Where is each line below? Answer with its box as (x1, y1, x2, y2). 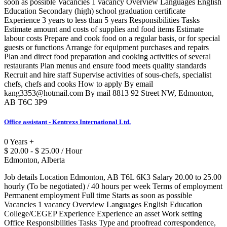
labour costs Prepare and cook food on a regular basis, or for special (4, 33, 220, 43)
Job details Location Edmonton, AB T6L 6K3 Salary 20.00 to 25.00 (4, 173, 221, 182)
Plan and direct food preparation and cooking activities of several (4, 52, 211, 61)
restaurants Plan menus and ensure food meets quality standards (4, 61, 206, 70)
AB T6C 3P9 (4, 97, 47, 106)
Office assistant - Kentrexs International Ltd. (4, 118, 131, 126)
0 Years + (4, 137, 34, 146)
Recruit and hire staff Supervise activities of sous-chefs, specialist (4, 70, 211, 79)
